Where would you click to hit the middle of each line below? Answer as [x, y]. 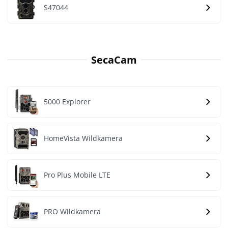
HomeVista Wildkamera [83, 138]
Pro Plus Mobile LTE [77, 175]
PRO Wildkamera [72, 211]
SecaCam [114, 60]
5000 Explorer [67, 102]
